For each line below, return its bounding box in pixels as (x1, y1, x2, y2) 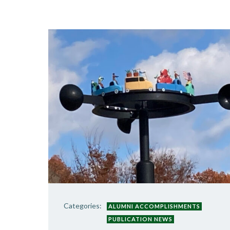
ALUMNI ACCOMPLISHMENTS (108, 203, 200, 209)
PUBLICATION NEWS (108, 216, 172, 222)
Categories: (64, 201, 102, 210)
